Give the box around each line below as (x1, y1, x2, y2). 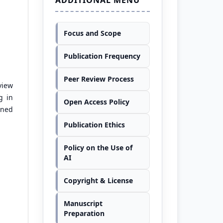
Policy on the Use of (64, 142, 132, 152)
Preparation (64, 208, 105, 218)
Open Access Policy (64, 97, 129, 107)
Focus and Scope (64, 28, 121, 38)
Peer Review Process (64, 74, 134, 84)
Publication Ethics (64, 119, 125, 129)
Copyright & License (64, 175, 133, 185)
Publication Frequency (64, 51, 140, 61)
